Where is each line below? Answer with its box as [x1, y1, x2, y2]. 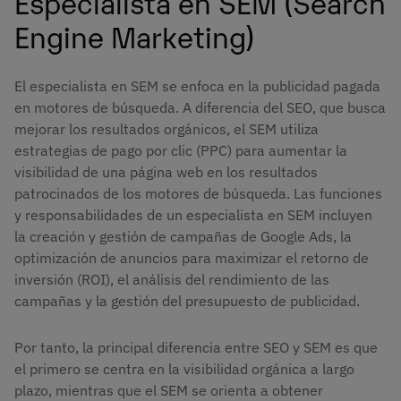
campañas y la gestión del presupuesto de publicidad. [14, 292, 360, 311]
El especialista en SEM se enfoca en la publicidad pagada [14, 77, 380, 96]
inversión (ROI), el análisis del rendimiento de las [14, 270, 329, 289]
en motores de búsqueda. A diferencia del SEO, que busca [14, 98, 386, 117]
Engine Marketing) [14, 15, 255, 55]
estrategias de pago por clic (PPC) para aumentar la [14, 141, 347, 160]
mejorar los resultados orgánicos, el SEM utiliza [14, 120, 319, 139]
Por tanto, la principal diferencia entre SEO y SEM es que [14, 338, 378, 357]
